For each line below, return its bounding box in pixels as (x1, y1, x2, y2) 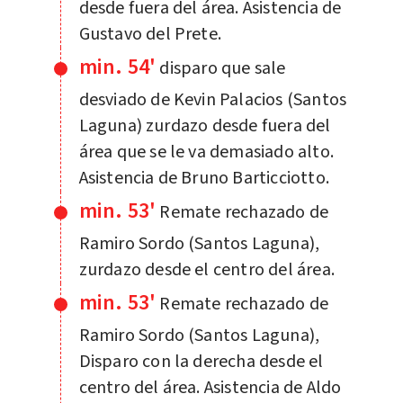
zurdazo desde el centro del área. (78, 256, 336, 282)
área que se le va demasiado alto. (78, 139, 335, 165)
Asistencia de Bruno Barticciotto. (78, 165, 330, 191)
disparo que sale (159, 55, 286, 81)
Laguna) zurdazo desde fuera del (78, 112, 331, 139)
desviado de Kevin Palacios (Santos (78, 86, 347, 112)
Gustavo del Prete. (78, 21, 222, 47)
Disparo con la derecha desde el (78, 348, 324, 374)
